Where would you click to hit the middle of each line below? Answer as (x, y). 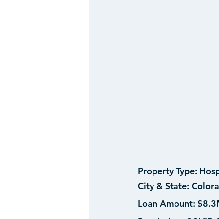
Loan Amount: (168, 204)
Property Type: (167, 171)
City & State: (164, 186)
